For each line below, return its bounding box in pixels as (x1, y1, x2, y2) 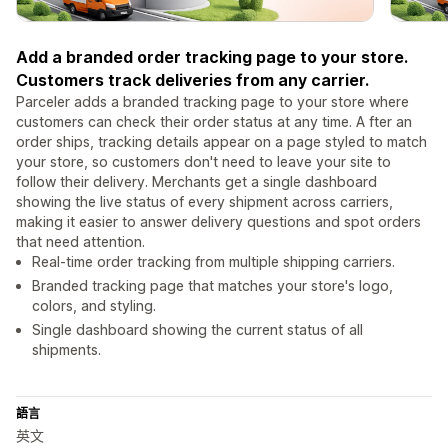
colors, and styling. (32, 297, 156, 315)
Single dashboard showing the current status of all (32, 321, 363, 339)
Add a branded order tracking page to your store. (16, 47, 408, 68)
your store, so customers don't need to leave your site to (16, 153, 391, 171)
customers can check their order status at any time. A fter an (16, 113, 412, 131)
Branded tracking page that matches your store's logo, (32, 277, 393, 295)
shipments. (32, 341, 101, 359)
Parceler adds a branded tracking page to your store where (16, 93, 409, 111)
